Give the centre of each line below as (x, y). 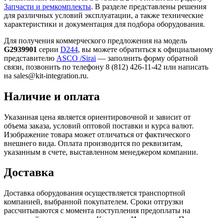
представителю (30, 58)
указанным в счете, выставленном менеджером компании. (101, 152)
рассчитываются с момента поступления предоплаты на (97, 211)
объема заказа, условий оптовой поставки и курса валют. (99, 126)
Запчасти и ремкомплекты (47, 6)
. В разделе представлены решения (149, 6)
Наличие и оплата (52, 96)
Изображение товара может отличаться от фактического (97, 134)
